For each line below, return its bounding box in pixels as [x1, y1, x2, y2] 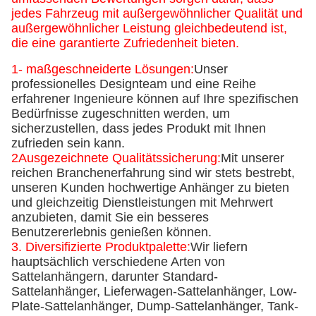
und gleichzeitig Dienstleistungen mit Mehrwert [11, 195, 273, 210]
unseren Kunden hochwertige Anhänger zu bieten [11, 181, 289, 195]
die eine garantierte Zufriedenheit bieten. [11, 36, 239, 51]
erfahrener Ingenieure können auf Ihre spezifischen [11, 92, 298, 107]
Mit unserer [221, 151, 284, 166]
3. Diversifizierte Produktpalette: [11, 240, 190, 255]
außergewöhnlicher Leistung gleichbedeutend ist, [11, 21, 287, 36]
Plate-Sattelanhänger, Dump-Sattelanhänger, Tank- [11, 299, 298, 314]
